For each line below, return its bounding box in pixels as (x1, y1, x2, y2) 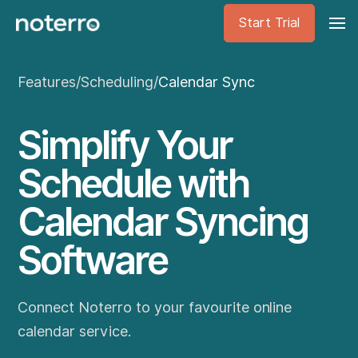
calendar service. (18, 323, 131, 340)
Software (18, 237, 168, 283)
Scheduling (81, 74, 153, 90)
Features (18, 74, 77, 90)
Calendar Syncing (18, 199, 308, 245)
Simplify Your (18, 122, 233, 168)
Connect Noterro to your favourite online (18, 299, 292, 316)
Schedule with (18, 161, 249, 206)
